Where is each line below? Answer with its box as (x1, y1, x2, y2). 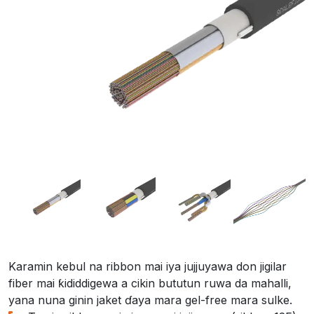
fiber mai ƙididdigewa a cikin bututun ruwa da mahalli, (8, 275, 292, 290)
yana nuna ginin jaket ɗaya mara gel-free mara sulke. (8, 292, 292, 307)
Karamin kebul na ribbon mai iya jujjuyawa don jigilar (8, 259, 287, 273)
